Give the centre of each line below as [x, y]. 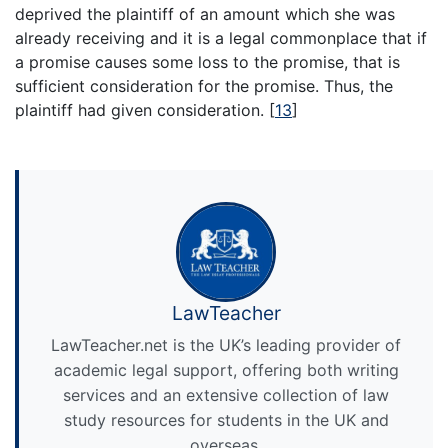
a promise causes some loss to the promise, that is [207, 61]
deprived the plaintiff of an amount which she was [205, 13]
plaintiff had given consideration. [142, 109]
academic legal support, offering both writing [226, 369]
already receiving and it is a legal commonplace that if [221, 37]
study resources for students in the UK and [226, 419]
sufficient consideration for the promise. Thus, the [204, 85]
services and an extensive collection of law [226, 394]
